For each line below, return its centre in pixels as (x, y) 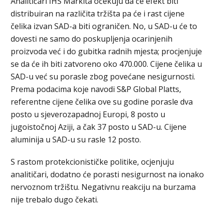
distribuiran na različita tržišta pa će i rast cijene (98, 13)
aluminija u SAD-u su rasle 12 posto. (76, 139)
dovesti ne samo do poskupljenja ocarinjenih (92, 39)
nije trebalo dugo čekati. (55, 199)
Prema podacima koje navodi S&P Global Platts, (96, 89)
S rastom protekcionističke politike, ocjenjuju (93, 162)
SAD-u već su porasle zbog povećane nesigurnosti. (103, 76)
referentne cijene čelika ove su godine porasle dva (102, 101)
